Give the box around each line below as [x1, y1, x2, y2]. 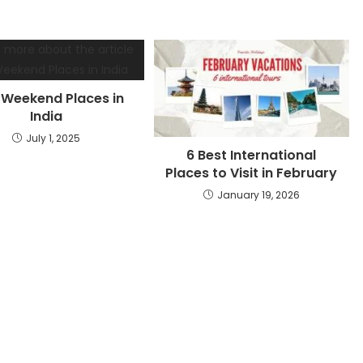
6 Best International [186, 146, 317, 165]
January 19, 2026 [216, 188, 300, 203]
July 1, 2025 [26, 131, 81, 146]
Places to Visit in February [165, 164, 338, 183]
